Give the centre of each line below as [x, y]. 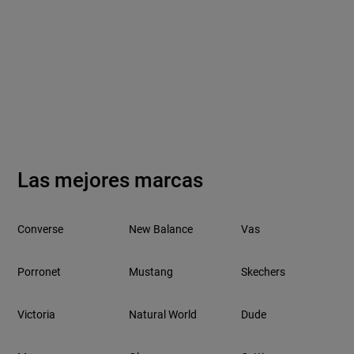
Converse [41, 230]
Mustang [151, 272]
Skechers [263, 272]
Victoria [37, 315]
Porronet [40, 272]
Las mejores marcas [111, 181]
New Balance [161, 230]
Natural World [163, 315]
